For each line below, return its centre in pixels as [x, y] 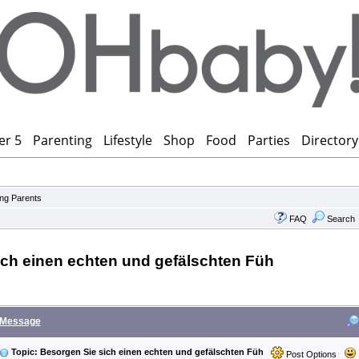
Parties [269, 141]
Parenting [63, 141]
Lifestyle [128, 141]
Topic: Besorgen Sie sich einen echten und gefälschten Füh [137, 352]
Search [341, 219]
